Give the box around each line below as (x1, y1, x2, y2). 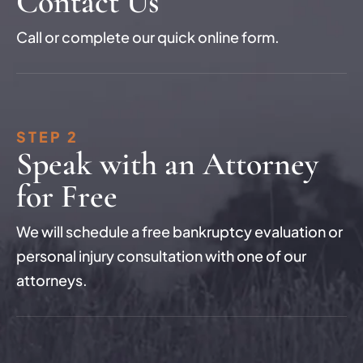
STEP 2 (16, 127, 79, 146)
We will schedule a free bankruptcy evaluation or (16, 222, 343, 241)
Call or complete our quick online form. (16, 28, 280, 46)
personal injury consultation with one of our (16, 246, 306, 265)
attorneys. (16, 271, 88, 289)
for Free (16, 177, 117, 216)
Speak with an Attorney (16, 144, 318, 183)
